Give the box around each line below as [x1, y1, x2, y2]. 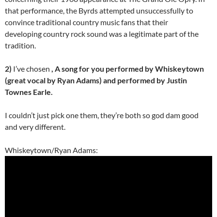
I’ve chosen [13, 64, 50, 74]
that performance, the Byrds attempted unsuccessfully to [5, 6, 193, 15]
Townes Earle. [5, 87, 53, 97]
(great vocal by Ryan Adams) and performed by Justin [5, 76, 187, 85]
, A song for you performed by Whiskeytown [50, 64, 204, 74]
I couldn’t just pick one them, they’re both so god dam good [5, 110, 199, 120]
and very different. [5, 122, 65, 132]
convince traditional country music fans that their [5, 17, 168, 27]
